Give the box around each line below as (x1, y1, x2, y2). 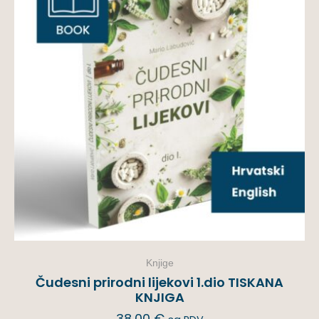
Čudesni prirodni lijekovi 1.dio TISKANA (36, 273, 283, 292)
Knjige (145, 257, 174, 269)
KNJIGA (135, 288, 184, 307)
